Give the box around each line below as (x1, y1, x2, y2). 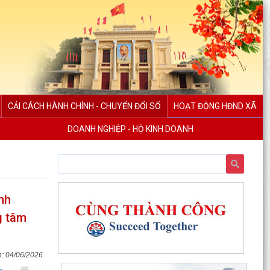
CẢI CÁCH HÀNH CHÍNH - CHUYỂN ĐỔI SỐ (8, 101, 161, 111)
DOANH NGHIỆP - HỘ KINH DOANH (67, 124, 193, 134)
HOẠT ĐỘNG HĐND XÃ (174, 101, 257, 111)
